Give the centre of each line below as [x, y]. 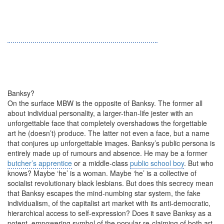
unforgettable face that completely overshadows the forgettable [107, 123]
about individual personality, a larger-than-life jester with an [100, 113]
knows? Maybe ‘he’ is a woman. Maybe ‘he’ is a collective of [102, 173]
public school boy [157, 163]
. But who [199, 163]
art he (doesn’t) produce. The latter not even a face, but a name [108, 133]
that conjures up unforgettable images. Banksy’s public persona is [111, 143]
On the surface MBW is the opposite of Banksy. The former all [105, 103]
